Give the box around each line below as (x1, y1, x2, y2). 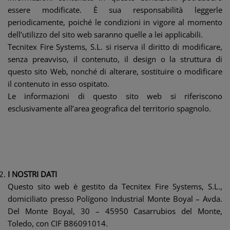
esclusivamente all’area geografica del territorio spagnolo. (8, 103, 211, 113)
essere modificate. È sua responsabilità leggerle (8, 5, 222, 15)
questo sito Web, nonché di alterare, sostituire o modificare (8, 66, 222, 76)
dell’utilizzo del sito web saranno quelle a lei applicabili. (8, 29, 203, 40)
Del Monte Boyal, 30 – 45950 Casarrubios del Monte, (8, 206, 222, 216)
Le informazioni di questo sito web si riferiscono (8, 91, 222, 101)
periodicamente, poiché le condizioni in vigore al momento (8, 17, 222, 27)
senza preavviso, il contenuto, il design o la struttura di (8, 54, 222, 64)
